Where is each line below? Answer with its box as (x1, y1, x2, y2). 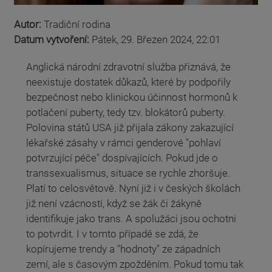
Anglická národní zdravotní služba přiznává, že (26, 61, 231, 73)
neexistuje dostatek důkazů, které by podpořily (26, 76, 231, 89)
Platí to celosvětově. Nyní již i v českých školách (26, 182, 240, 195)
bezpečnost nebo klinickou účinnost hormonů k (26, 91, 237, 104)
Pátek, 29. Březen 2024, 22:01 (92, 33, 220, 46)
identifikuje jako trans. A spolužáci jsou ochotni (26, 212, 236, 225)
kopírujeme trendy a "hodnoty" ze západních (26, 243, 220, 256)
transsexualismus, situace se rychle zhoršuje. (26, 167, 230, 180)
